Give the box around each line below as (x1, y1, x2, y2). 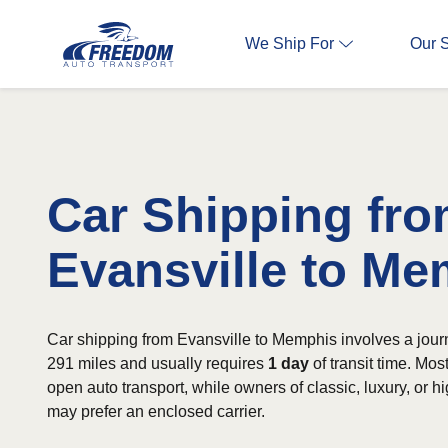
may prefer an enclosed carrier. (47, 403, 265, 420)
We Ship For (245, 35, 334, 52)
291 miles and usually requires (47, 355, 268, 372)
